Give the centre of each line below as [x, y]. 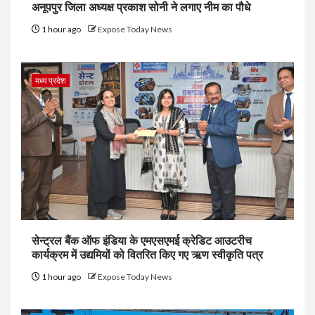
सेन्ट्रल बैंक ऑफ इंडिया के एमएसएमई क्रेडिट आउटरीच [142, 240]
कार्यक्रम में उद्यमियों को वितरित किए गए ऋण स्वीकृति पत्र [147, 255]
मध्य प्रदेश [51, 80]
